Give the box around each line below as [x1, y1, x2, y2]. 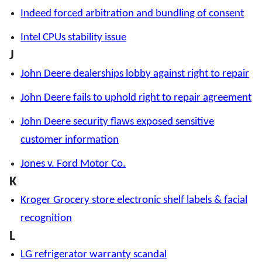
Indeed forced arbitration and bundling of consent [20, 8, 244, 20]
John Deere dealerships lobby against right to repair [20, 68, 250, 80]
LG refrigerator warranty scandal [20, 249, 167, 261]
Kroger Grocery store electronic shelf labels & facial [20, 195, 248, 206]
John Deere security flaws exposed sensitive [20, 116, 215, 128]
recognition [20, 213, 73, 225]
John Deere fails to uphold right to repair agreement [20, 92, 252, 104]
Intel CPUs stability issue [20, 32, 127, 44]
